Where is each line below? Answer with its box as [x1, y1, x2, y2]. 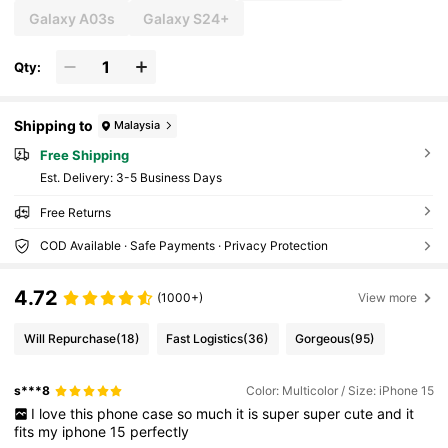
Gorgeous [295, 330, 351, 346]
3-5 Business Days [115, 169, 222, 185]
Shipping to [14, 117, 94, 135]
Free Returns [39, 204, 111, 220]
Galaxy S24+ [143, 9, 230, 27]
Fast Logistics [166, 330, 244, 346]
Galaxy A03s [28, 9, 115, 27]
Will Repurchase [23, 330, 116, 346]
